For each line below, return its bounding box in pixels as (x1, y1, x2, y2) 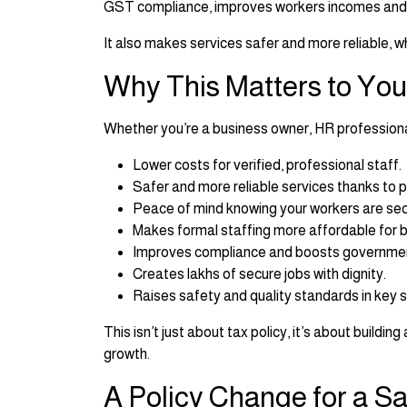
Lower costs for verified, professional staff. (133, 157, 402, 174)
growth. (104, 346, 150, 362)
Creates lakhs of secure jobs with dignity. (133, 266, 386, 283)
